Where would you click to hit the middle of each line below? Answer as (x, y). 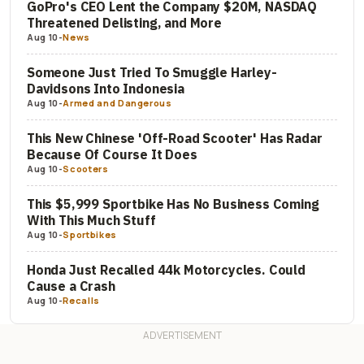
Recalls (81, 300)
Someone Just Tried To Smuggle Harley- (152, 72)
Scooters (86, 168)
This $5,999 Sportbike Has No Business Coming (173, 204)
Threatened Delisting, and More (124, 22)
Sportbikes (90, 234)
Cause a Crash (71, 286)
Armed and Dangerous (117, 102)
